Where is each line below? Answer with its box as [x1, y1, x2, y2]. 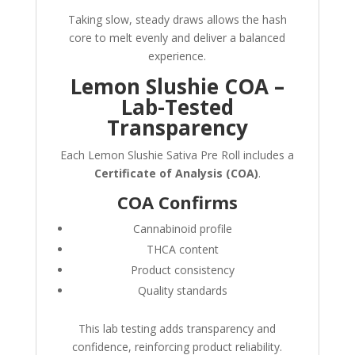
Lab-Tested [120, 93, 234, 122]
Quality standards [138, 283, 228, 299]
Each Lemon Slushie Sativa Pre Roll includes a [60, 147, 295, 163]
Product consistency [131, 262, 235, 278]
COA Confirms [116, 190, 238, 215]
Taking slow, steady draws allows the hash [67, 12, 287, 28]
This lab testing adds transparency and [78, 321, 277, 337]
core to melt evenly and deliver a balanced [69, 30, 286, 46]
